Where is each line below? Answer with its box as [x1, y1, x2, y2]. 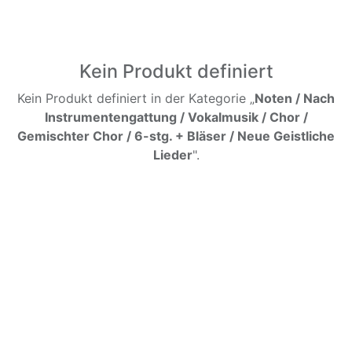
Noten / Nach [255, 90, 335, 106]
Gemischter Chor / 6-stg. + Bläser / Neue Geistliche [17, 128, 335, 144]
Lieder [152, 147, 192, 163]
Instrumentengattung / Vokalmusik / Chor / [44, 109, 308, 125]
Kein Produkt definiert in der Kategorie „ [17, 90, 255, 106]
